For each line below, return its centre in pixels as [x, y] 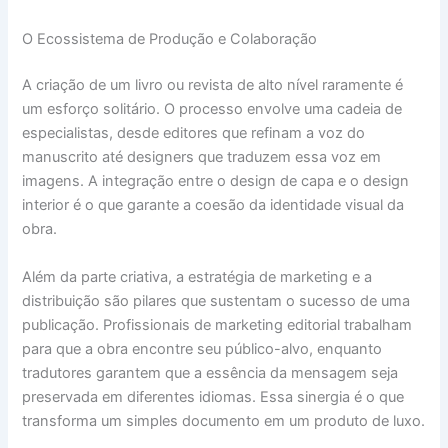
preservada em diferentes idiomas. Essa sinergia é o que [213, 396]
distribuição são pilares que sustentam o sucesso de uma [216, 300]
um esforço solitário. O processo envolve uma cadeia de [212, 109]
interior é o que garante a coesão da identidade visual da [213, 205]
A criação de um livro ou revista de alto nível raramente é [213, 85]
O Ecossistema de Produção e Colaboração [170, 39]
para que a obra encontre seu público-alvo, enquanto [202, 348]
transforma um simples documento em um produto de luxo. [224, 420]
